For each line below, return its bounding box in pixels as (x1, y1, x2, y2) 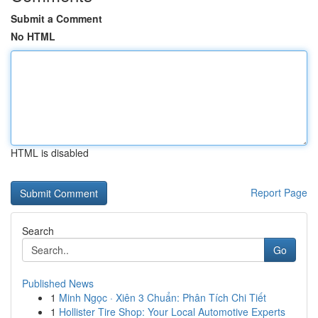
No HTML (11, 29, 55, 43)
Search (22, 224, 54, 238)
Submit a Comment (11, 11, 102, 26)
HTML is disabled (11, 146, 89, 160)
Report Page (251, 185, 307, 199)
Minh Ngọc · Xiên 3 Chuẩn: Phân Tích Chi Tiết (59, 290, 266, 305)
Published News (22, 276, 94, 290)
